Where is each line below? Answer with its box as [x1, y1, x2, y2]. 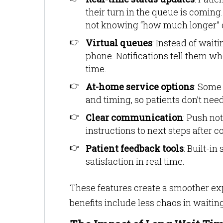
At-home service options [86, 81, 194, 93]
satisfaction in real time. [86, 155, 185, 167]
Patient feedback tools [86, 142, 184, 154]
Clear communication [86, 111, 183, 123]
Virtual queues [86, 37, 152, 49]
